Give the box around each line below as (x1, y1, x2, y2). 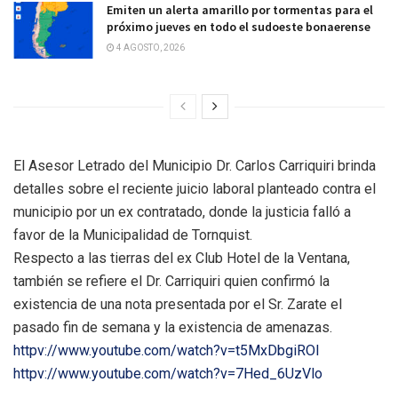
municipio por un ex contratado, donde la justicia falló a (13, 203, 351, 221)
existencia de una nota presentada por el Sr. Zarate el (13, 296, 342, 314)
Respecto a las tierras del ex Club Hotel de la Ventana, (13, 250, 350, 267)
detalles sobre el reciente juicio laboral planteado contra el (13, 180, 376, 198)
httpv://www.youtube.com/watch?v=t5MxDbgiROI (13, 342, 320, 360)
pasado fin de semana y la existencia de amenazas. (13, 319, 332, 337)
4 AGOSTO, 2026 (115, 42, 185, 52)
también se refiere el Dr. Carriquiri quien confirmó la (13, 273, 330, 291)
